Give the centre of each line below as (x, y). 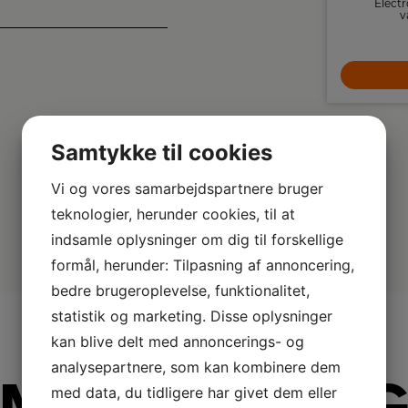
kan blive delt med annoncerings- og (178, 342)
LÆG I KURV (173, 75)
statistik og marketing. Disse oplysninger (192, 316)
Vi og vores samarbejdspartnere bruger (187, 189)
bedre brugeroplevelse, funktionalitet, (180, 291)
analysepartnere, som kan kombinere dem (196, 367)
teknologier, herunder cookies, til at (173, 214)
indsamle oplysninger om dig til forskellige (197, 240)
